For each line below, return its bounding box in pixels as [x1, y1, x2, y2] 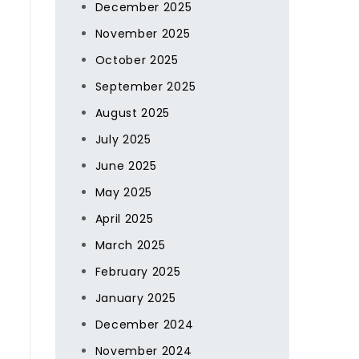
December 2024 [95, 317, 194, 333]
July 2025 [95, 131, 151, 147]
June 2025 [95, 158, 157, 174]
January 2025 [95, 290, 176, 306]
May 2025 [95, 184, 153, 200]
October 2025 [95, 52, 179, 68]
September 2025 [95, 79, 196, 95]
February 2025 [95, 264, 181, 280]
